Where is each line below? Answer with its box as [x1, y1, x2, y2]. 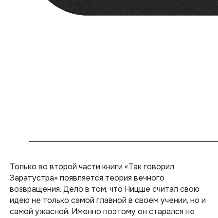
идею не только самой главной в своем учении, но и [10, 195, 206, 205]
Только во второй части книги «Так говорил [10, 162, 174, 172]
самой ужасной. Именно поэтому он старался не [10, 206, 195, 217]
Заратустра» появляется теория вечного [10, 173, 164, 183]
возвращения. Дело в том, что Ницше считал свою [10, 184, 200, 194]
